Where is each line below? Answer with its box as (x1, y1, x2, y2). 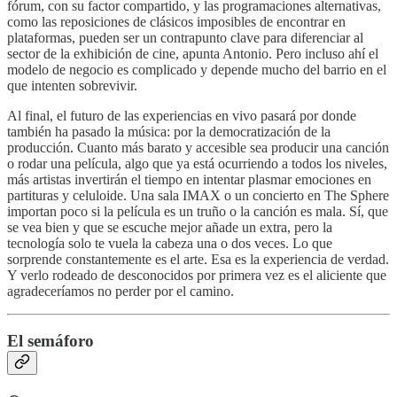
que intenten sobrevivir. (7, 77, 137, 93)
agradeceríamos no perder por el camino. (7, 283, 234, 299)
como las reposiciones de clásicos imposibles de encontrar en (7, 13, 346, 29)
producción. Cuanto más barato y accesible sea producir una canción (7, 139, 389, 155)
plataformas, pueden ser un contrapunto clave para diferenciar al (7, 29, 363, 45)
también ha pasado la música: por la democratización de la (7, 123, 331, 139)
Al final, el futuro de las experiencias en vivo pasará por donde (7, 107, 356, 123)
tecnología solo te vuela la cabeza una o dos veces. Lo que (7, 235, 332, 251)
